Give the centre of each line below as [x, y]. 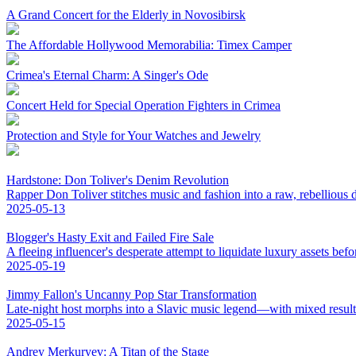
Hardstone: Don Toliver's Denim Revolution [118, 180]
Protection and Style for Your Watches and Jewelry [133, 135]
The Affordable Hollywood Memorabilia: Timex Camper [149, 44]
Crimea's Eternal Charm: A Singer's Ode [107, 75]
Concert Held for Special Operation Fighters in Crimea [143, 105]
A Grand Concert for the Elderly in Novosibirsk [126, 14]
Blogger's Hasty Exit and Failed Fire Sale [110, 237]
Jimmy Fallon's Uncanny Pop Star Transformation [132, 294]
